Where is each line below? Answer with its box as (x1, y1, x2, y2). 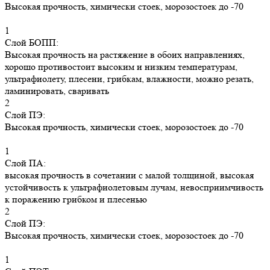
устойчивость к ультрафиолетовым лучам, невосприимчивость (5, 181, 263, 193)
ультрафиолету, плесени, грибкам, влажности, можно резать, (5, 73, 254, 85)
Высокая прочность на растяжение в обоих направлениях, (5, 49, 245, 61)
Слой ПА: (5, 157, 46, 169)
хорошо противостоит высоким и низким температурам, (5, 61, 237, 73)
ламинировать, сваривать (5, 85, 109, 97)
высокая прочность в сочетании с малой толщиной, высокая (5, 169, 254, 181)
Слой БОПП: (5, 37, 58, 49)
